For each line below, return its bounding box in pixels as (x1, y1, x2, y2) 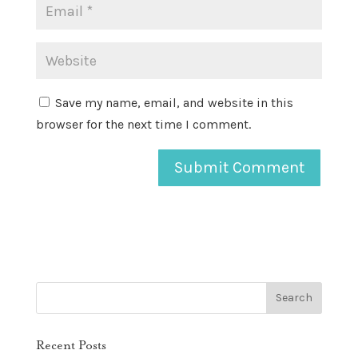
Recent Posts (35, 336, 106, 353)
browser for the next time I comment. (35, 116, 251, 132)
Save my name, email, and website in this (54, 94, 293, 110)
